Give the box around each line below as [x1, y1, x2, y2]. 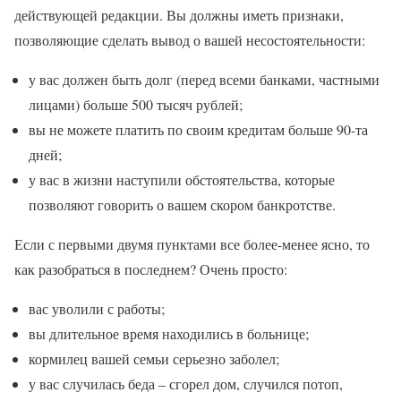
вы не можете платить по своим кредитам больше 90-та [29, 120, 368, 140]
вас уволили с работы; [29, 299, 165, 319]
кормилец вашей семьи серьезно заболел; [29, 349, 279, 369]
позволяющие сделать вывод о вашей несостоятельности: [14, 30, 365, 50]
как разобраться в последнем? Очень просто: [14, 260, 287, 279]
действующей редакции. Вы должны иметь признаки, [14, 5, 344, 25]
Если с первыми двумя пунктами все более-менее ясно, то [14, 235, 370, 254]
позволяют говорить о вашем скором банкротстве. [29, 195, 336, 215]
